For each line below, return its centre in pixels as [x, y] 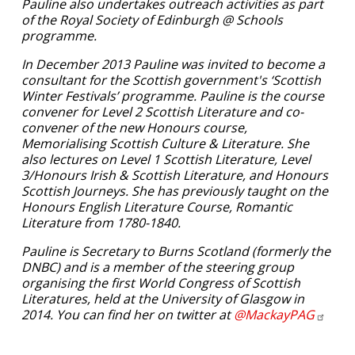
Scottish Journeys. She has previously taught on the [175, 191]
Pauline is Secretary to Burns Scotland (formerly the [176, 252]
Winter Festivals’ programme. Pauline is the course [173, 96]
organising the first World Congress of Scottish [161, 283]
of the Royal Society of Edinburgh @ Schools [152, 20]
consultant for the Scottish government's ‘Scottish [171, 80]
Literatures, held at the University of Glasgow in [163, 299]
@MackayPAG [274, 315]
